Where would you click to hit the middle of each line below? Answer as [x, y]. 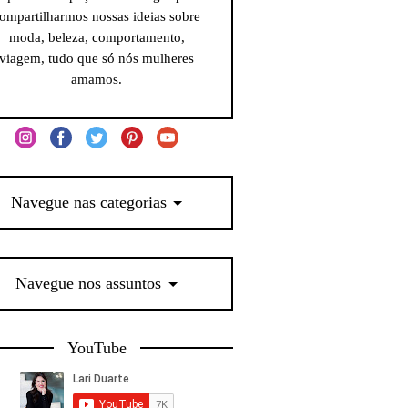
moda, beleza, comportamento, [97, 37]
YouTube [97, 347]
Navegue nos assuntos [89, 283]
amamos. [97, 79]
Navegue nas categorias [88, 202]
